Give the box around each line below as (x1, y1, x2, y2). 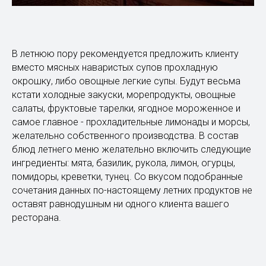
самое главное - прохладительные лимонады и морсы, (12, 116, 250, 128)
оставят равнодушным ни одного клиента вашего (12, 198, 229, 210)
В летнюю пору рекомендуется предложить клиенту (12, 47, 239, 59)
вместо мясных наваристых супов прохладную (12, 61, 218, 73)
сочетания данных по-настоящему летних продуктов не (12, 184, 252, 196)
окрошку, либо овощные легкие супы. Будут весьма (12, 75, 240, 87)
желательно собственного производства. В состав (12, 129, 239, 141)
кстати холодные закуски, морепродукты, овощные (12, 88, 236, 100)
